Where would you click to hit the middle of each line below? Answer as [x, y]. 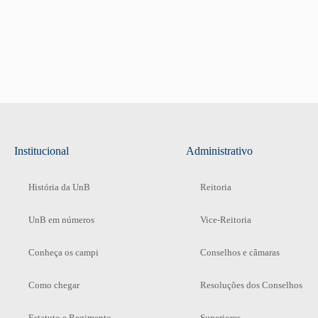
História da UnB [59, 187]
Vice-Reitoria [225, 219]
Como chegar [54, 285]
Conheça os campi [64, 252]
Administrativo [219, 150]
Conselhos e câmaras [240, 252]
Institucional [42, 150]
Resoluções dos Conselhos [251, 285]
